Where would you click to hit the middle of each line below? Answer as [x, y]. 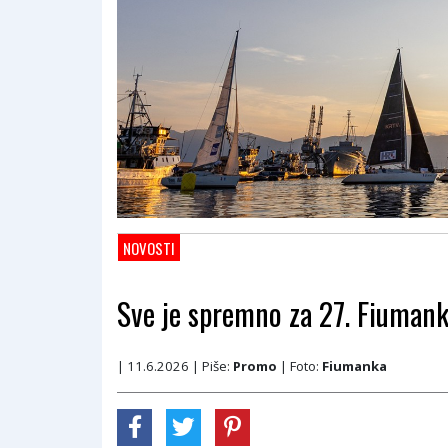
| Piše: [212, 365]
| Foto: [299, 365]
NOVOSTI [149, 247]
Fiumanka [354, 365]
